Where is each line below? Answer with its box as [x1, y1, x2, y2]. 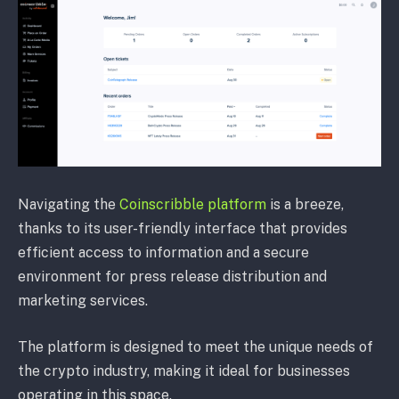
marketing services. [18, 292, 148, 310]
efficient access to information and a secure [18, 244, 309, 262]
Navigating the [18, 196, 119, 214]
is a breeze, [266, 196, 344, 214]
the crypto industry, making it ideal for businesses [18, 362, 350, 380]
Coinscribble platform [119, 196, 266, 214]
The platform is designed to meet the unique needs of [18, 338, 373, 356]
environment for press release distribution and [18, 268, 327, 286]
